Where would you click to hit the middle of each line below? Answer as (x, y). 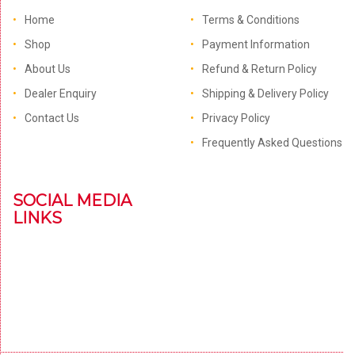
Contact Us (52, 118)
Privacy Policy (236, 118)
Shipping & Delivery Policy (265, 94)
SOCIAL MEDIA (72, 200)
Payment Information (256, 44)
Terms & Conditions (250, 20)
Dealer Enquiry (61, 94)
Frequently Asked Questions (272, 143)
